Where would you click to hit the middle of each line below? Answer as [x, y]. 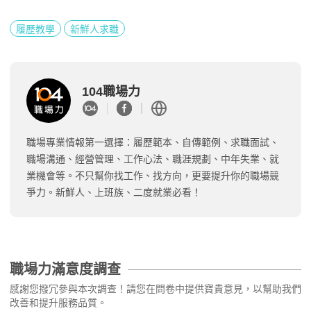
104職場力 [111, 92]
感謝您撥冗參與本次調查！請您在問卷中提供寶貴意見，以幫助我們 [155, 288]
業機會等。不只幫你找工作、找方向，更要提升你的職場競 [153, 175]
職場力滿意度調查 [65, 269]
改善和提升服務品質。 [58, 302]
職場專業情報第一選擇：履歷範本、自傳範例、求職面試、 [153, 142]
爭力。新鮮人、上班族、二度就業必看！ [114, 192]
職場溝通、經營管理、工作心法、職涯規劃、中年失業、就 [153, 159]
